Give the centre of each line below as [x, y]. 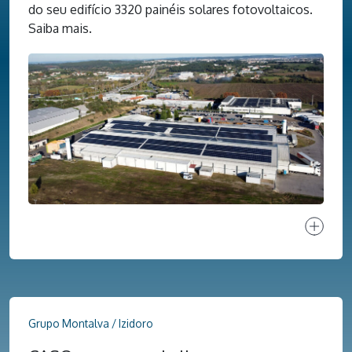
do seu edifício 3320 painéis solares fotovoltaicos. [170, 10]
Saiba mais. [60, 29]
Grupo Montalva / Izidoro [91, 323]
